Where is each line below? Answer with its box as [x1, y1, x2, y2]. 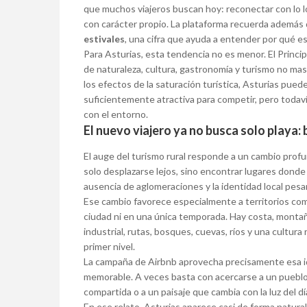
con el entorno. [84, 108, 148, 121]
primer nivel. [84, 241, 135, 253]
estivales [84, 33, 125, 45]
